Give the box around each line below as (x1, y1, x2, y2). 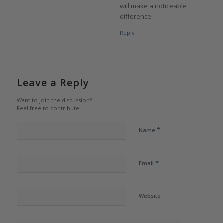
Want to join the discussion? (16, 96, 92, 104)
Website (138, 191, 161, 199)
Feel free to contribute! (16, 104, 81, 111)
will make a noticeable (119, 1, 187, 10)
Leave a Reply (16, 75, 89, 89)
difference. (119, 11, 153, 21)
